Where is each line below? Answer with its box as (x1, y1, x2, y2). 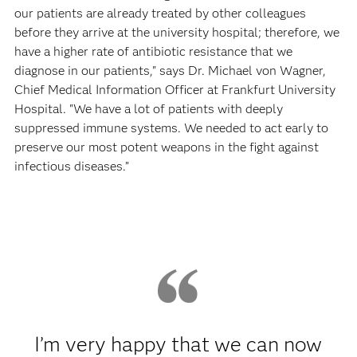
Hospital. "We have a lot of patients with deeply (14, 100, 283, 116)
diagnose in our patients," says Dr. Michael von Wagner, (14, 62, 326, 78)
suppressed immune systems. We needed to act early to (14, 120, 328, 135)
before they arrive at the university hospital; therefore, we (14, 24, 339, 40)
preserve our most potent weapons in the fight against (14, 139, 319, 155)
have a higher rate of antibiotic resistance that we (14, 43, 292, 59)
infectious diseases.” (14, 158, 129, 174)
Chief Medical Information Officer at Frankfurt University (14, 81, 335, 97)
